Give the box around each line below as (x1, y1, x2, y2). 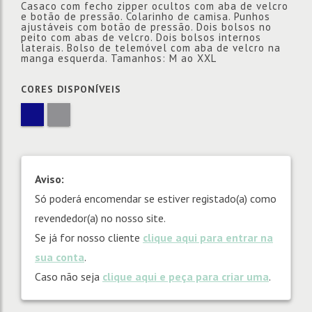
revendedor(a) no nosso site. (35, 211, 166, 225)
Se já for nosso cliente (35, 231, 143, 244)
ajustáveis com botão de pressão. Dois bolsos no (21, 20, 272, 33)
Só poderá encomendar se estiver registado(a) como (35, 192, 276, 205)
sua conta (35, 250, 84, 264)
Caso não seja (35, 270, 102, 283)
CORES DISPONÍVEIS (21, 83, 121, 95)
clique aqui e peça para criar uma (102, 270, 269, 283)
